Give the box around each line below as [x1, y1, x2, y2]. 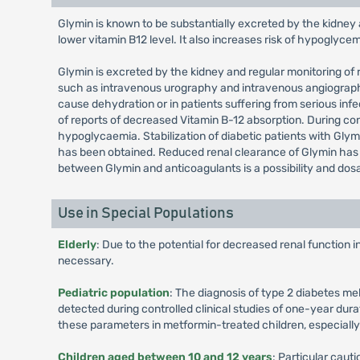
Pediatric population [57, 286, 170, 300]
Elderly [57, 238, 96, 252]
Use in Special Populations [57, 206, 234, 221]
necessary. [57, 254, 114, 268]
